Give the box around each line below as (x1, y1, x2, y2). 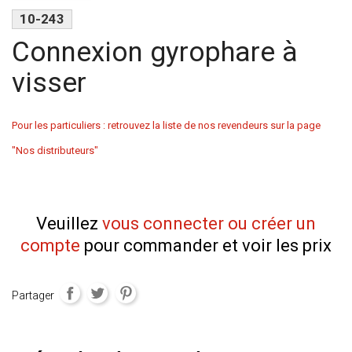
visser (12, 66, 86, 99)
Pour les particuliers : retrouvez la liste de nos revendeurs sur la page (12, 119, 321, 132)
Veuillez (36, 214, 102, 234)
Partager (12, 289, 54, 302)
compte (20, 236, 80, 256)
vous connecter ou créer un (102, 214, 316, 234)
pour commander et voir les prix (80, 236, 332, 256)
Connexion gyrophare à (12, 35, 298, 68)
